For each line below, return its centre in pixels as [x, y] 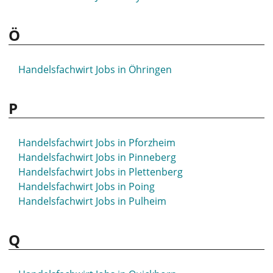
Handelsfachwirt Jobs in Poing [87, 186]
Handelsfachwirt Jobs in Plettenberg [101, 172]
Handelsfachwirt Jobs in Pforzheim [97, 143]
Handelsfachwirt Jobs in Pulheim [92, 201]
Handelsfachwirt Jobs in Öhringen [95, 69]
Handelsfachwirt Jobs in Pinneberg [97, 157]
